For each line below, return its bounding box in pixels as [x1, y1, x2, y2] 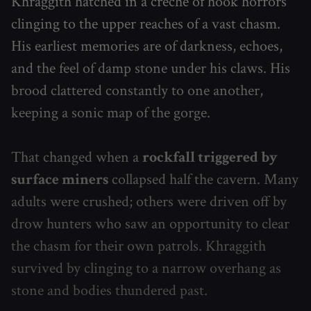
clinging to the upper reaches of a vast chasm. [11, 13, 280, 34]
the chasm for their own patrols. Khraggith [11, 235, 266, 256]
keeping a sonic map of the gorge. [11, 102, 210, 123]
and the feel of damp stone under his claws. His [11, 58, 290, 78]
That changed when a [11, 146, 142, 167]
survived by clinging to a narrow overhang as [11, 258, 281, 278]
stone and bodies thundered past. [11, 280, 208, 301]
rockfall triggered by [142, 146, 278, 167]
